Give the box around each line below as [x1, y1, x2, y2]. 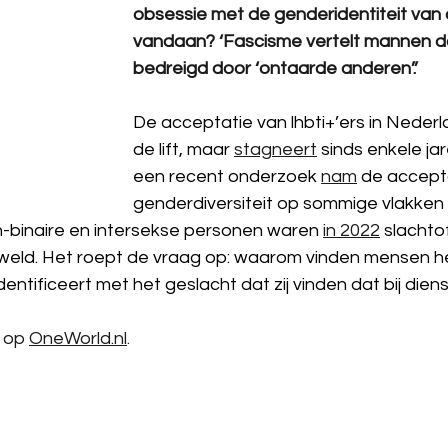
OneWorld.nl [29, 329, 127, 348]
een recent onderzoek [133, 167, 321, 186]
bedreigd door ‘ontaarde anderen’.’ [133, 59, 418, 78]
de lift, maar [133, 140, 234, 159]
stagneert [234, 140, 317, 159]
